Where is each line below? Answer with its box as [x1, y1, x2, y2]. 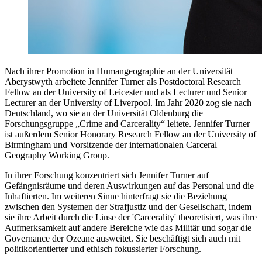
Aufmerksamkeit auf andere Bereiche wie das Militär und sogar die [5, 222, 251, 233]
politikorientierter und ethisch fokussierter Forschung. [5, 243, 201, 254]
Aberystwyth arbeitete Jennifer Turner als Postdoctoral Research [5, 76, 241, 87]
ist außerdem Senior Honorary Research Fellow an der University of [5, 129, 256, 139]
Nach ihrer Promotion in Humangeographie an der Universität [5, 65, 233, 76]
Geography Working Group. [5, 150, 109, 160]
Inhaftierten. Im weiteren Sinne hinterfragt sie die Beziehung [5, 191, 227, 201]
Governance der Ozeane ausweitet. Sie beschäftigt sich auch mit [5, 233, 240, 243]
